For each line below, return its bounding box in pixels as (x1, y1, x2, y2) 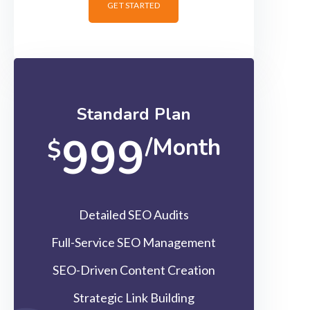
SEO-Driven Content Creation (52, 262, 215, 277)
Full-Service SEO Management (51, 235, 217, 250)
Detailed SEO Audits (78, 207, 189, 222)
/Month (145, 132, 221, 163)
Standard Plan (76, 103, 191, 125)
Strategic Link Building (73, 290, 194, 305)
